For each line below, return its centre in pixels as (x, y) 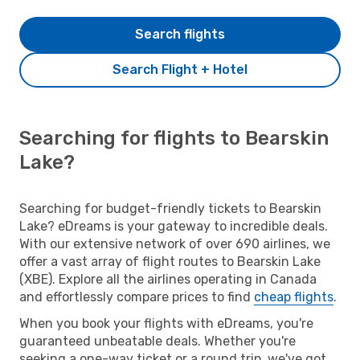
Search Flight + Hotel (180, 69)
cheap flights (294, 297)
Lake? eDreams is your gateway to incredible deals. (174, 226)
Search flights (180, 34)
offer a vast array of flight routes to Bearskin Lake (170, 261)
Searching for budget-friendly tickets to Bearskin (170, 208)
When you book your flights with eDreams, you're (166, 323)
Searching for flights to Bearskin (174, 138)
